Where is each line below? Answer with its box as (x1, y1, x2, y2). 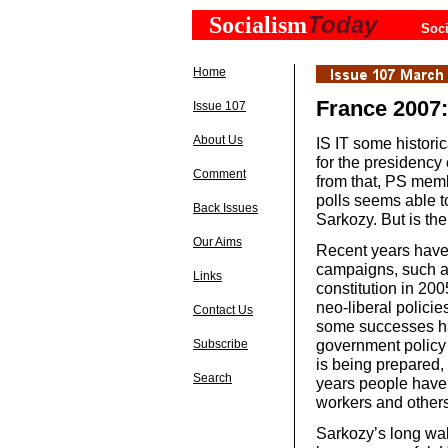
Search (193, 371, 232, 385)
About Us (193, 133, 243, 147)
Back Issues (193, 201, 258, 215)
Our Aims (193, 235, 242, 249)
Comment (193, 167, 246, 181)
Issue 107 (193, 99, 246, 113)
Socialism (209, 12, 307, 38)
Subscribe (193, 337, 248, 351)
